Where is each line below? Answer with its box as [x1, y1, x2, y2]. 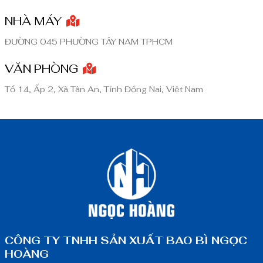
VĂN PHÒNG [5, 60, 81, 76]
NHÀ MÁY [5, 13, 65, 29]
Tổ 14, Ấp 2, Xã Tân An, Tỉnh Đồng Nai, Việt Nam [5, 83, 203, 95]
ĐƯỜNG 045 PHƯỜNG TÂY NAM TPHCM [5, 36, 173, 47]
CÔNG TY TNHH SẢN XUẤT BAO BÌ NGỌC [5, 233, 247, 247]
